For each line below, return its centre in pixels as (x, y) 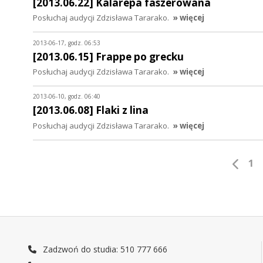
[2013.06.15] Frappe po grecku (108, 56)
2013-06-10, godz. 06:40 (67, 97)
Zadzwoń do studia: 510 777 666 (104, 249)
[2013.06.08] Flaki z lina (91, 110)
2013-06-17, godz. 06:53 (67, 43)
